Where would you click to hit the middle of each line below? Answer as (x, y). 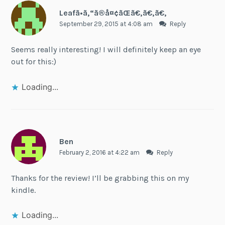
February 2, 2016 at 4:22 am (100, 152)
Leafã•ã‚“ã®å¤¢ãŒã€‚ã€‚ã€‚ (113, 13)
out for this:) (34, 62)
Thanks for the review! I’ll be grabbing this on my (100, 178)
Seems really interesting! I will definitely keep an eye (106, 50)
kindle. (24, 190)
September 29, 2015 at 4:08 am (106, 24)
